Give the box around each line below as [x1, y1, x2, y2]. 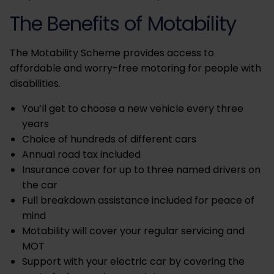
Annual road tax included [22, 147, 143, 161]
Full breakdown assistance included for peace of [22, 193, 254, 207]
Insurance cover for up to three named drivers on [22, 163, 261, 177]
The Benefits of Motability [10, 10, 236, 37]
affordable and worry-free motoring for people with [10, 61, 261, 75]
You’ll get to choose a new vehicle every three [22, 102, 243, 116]
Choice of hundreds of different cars [22, 132, 199, 146]
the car [22, 178, 57, 192]
